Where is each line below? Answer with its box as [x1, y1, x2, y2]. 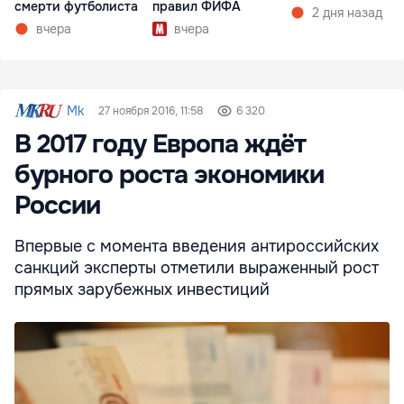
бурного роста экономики [14, 159, 324, 192]
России [14, 189, 100, 223]
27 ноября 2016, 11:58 [98, 104, 204, 119]
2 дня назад [312, 5, 382, 22]
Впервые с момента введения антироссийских [14, 236, 379, 257]
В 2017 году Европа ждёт [14, 128, 306, 161]
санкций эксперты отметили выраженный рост [14, 258, 379, 279]
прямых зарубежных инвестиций [14, 280, 270, 300]
